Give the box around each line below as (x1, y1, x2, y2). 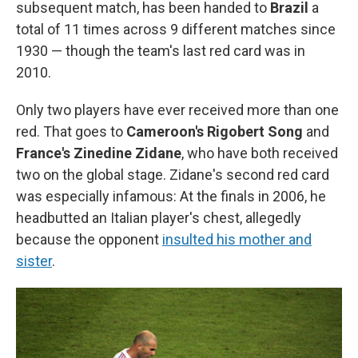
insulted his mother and (162, 231, 312, 249)
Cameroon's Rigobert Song (126, 123, 303, 141)
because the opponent (16, 231, 162, 249)
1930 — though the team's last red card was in (16, 42, 305, 60)
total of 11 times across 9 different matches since (16, 21, 336, 38)
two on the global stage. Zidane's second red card (16, 166, 329, 184)
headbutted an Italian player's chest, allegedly (16, 209, 301, 227)
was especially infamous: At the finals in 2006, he (16, 188, 326, 205)
